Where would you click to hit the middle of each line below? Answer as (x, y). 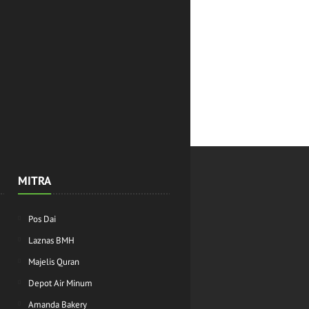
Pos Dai (42, 219)
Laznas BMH (51, 240)
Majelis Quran (54, 261)
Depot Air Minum (60, 283)
